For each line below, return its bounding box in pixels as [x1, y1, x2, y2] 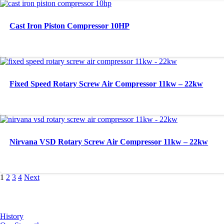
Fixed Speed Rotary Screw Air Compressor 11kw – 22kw [9, 79, 203, 88]
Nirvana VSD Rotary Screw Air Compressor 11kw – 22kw [9, 137, 208, 146]
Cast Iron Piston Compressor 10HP [9, 21, 130, 30]
